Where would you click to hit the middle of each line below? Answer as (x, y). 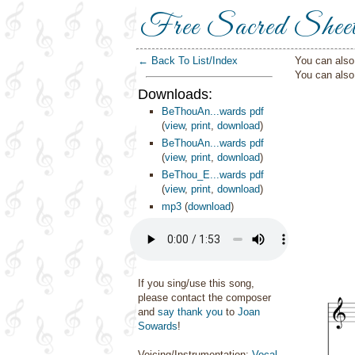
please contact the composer (204, 298)
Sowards (158, 326)
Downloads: (175, 94)
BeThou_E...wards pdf (213, 175)
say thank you (190, 312)
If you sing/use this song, (196, 283)
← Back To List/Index (188, 61)
